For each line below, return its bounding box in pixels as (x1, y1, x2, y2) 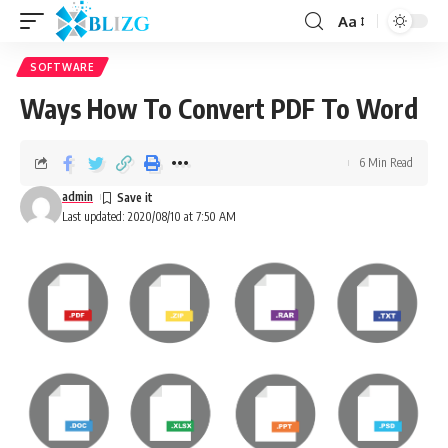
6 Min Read (359, 155, 413, 170)
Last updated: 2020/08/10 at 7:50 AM (62, 209, 236, 224)
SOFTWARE (30, 61, 95, 73)
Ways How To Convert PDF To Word (20, 92, 418, 125)
